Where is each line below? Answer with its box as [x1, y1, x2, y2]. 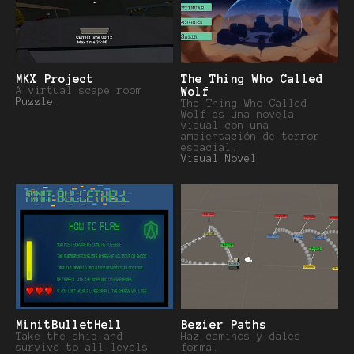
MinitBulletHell [16, 318, 122, 332]
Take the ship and [16, 331, 123, 343]
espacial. [181, 142, 238, 154]
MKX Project [16, 73, 94, 86]
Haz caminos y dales [181, 331, 301, 343]
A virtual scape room [16, 85, 142, 97]
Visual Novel [181, 153, 257, 165]
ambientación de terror [181, 131, 320, 143]
